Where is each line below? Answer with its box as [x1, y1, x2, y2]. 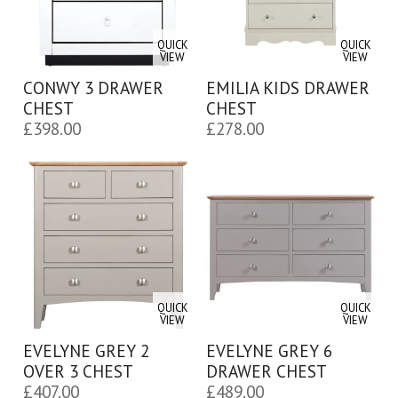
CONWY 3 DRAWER [22, 76, 163, 99]
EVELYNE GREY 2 [22, 338, 149, 362]
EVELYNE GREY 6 [205, 338, 332, 362]
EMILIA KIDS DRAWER [205, 76, 370, 99]
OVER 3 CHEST [22, 359, 133, 382]
